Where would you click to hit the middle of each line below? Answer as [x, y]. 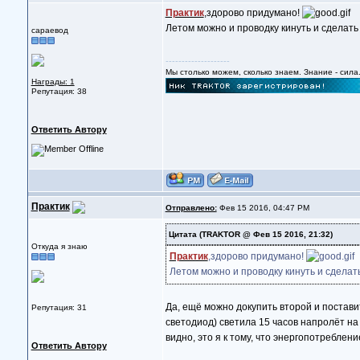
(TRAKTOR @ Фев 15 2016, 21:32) [264, 234]
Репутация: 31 [59, 307]
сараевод [49, 30]
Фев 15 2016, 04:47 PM [263, 208]
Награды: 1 [53, 82]
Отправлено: [191, 208]
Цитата [182, 234]
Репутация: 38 [59, 91]
